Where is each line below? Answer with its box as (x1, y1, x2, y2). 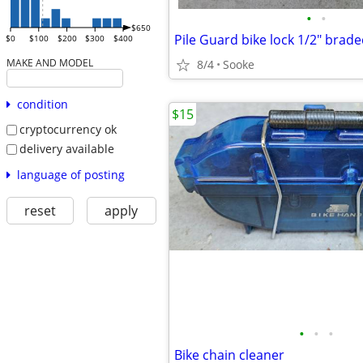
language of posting (16, 166, 125, 182)
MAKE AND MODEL (6, 56, 93, 70)
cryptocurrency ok (19, 122, 117, 138)
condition (16, 96, 68, 113)
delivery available (19, 140, 114, 156)
